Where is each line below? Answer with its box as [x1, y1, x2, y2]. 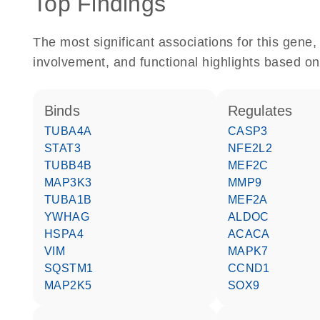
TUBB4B [51, 159, 92, 171]
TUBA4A [51, 125, 92, 137]
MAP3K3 [54, 176, 92, 189]
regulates [238, 103, 293, 119]
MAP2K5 [54, 279, 92, 291]
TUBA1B [51, 194, 92, 206]
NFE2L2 [236, 142, 273, 154]
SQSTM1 [52, 262, 94, 274]
